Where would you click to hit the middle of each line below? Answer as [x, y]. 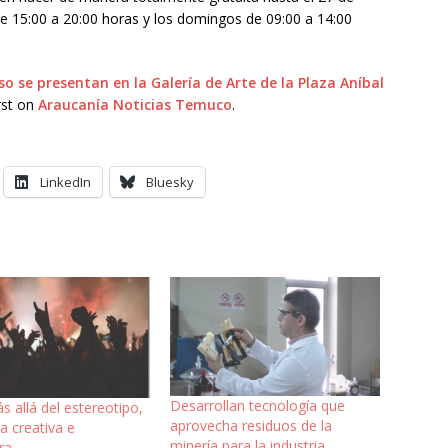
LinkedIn [65, 182]
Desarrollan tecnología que [257, 405]
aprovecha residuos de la [250, 425]
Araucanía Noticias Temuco [135, 105]
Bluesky [170, 182]
